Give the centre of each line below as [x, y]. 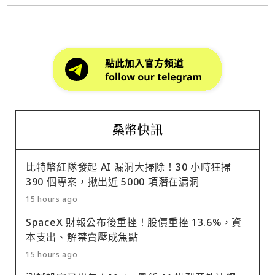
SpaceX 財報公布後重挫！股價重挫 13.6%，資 [134, 223]
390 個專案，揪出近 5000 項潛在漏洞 [113, 182]
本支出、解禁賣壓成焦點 [82, 237]
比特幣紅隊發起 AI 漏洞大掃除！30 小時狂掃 [129, 167]
